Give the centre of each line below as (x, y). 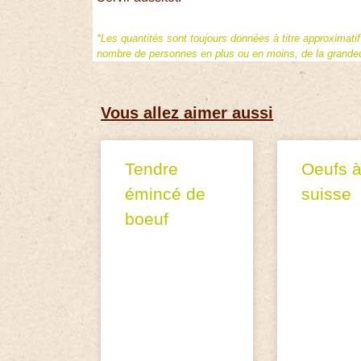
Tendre (152, 168)
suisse (326, 193)
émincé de (166, 193)
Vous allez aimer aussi (187, 112)
